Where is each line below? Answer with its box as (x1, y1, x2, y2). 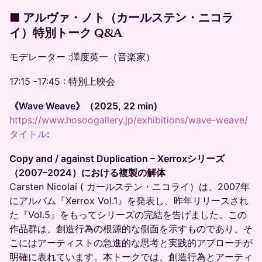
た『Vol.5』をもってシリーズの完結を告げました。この (9, 209, 247, 220)
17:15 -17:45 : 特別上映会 (9, 75, 115, 87)
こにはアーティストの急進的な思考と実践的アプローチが (9, 237, 253, 249)
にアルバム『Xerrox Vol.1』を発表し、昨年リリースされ (9, 195, 249, 206)
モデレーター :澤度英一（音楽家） (9, 51, 155, 63)
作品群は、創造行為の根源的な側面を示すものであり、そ (9, 223, 253, 235)
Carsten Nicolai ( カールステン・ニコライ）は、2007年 (9, 181, 250, 192)
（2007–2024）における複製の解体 (9, 167, 166, 178)
